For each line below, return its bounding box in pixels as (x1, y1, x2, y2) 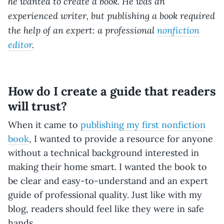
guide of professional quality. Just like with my (8, 189, 202, 200)
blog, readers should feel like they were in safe (8, 203, 204, 214)
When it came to (8, 119, 80, 130)
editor (8, 38, 32, 50)
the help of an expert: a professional (8, 24, 157, 36)
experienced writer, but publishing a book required (8, 9, 215, 21)
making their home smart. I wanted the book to (8, 161, 207, 172)
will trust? (8, 98, 67, 114)
